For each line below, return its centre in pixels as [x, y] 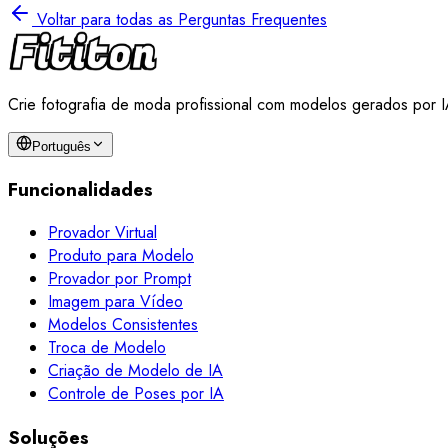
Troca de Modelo [107, 348]
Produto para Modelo [121, 256]
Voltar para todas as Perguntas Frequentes [182, 19]
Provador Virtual [102, 233]
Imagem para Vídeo [115, 302]
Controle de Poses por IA [136, 394]
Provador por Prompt [119, 279]
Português [61, 146]
